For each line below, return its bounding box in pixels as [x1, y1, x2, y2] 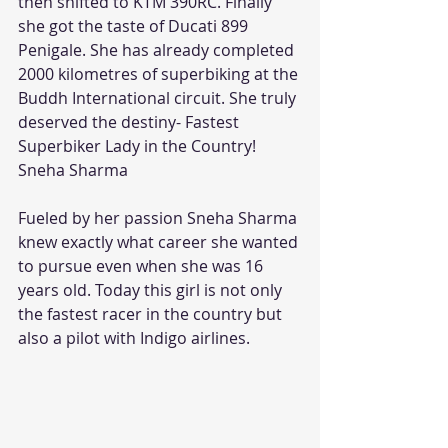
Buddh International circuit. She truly [18, 86, 300, 109]
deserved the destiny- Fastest [18, 110, 243, 133]
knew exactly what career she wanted [18, 230, 302, 253]
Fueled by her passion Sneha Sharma [18, 206, 301, 229]
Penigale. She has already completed [18, 38, 298, 61]
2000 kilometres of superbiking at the [18, 62, 302, 85]
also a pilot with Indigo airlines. [18, 326, 250, 349]
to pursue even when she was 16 [18, 254, 267, 277]
